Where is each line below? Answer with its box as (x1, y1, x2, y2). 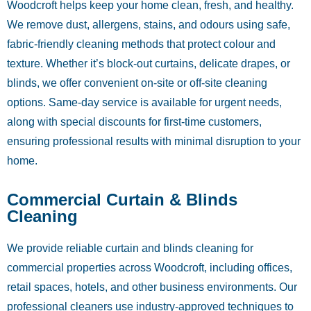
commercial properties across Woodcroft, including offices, (7, 262, 292, 274)
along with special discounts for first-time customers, (7, 116, 262, 128)
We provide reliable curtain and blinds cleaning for (7, 242, 253, 255)
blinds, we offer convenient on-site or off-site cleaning (7, 77, 267, 90)
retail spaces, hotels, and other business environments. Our (7, 281, 297, 294)
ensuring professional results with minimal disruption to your (7, 135, 301, 148)
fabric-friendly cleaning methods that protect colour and (7, 38, 276, 51)
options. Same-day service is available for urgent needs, (7, 96, 282, 109)
